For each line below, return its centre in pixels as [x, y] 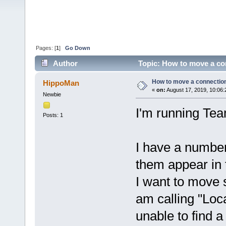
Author [66, 64]
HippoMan [61, 83]
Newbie [52, 95]
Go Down [78, 48]
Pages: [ [46, 48]
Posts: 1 [53, 115]
